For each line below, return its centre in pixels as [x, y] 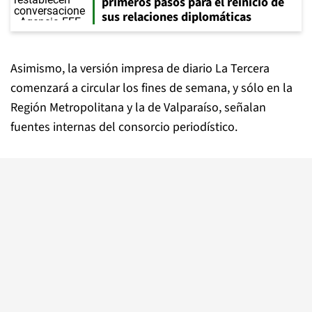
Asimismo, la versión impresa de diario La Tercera [140, 69]
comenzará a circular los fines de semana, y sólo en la [151, 88]
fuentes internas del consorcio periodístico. [124, 127]
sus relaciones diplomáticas [177, 17]
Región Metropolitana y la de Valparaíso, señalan [138, 108]
